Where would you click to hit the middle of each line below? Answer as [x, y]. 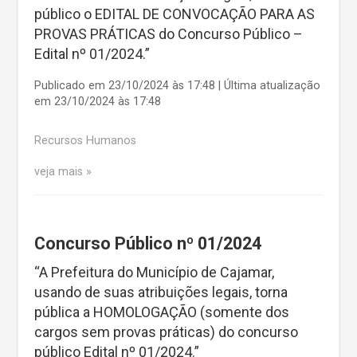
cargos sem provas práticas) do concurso [166, 331]
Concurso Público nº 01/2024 [148, 243]
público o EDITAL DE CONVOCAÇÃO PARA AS [175, 14]
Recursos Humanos [85, 140]
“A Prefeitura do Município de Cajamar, [154, 272]
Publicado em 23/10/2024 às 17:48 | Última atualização [177, 85]
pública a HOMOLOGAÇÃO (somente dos [162, 312]
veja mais [59, 172]
